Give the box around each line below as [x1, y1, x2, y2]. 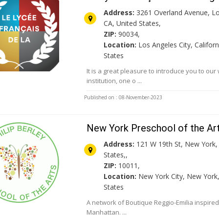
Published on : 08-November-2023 [84, 94, 163, 101]
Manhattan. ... [87, 208, 127, 217]
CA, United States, [104, 19, 161, 28]
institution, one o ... [87, 76, 142, 86]
